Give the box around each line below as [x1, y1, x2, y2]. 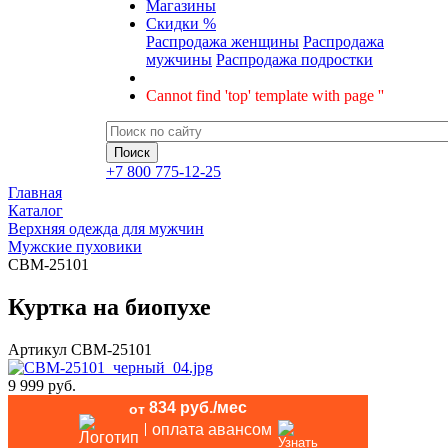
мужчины [146, 51, 212, 68]
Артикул [8, 340, 67, 358]
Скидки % [146, 15, 216, 32]
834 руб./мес [149, 398, 247, 416]
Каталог [8, 202, 63, 219]
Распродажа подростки [216, 51, 373, 68]
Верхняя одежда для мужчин [8, 220, 204, 237]
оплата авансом [151, 420, 272, 438]
